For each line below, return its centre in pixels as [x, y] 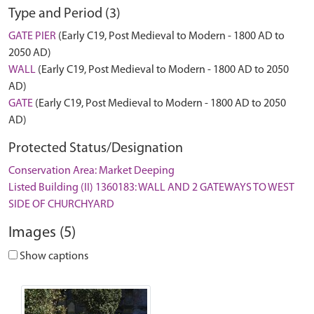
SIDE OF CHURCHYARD [61, 205]
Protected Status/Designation [96, 149]
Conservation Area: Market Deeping [91, 171]
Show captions [53, 257]
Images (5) [42, 233]
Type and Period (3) [64, 14]
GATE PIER [32, 36]
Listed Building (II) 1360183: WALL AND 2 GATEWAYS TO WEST [151, 188]
